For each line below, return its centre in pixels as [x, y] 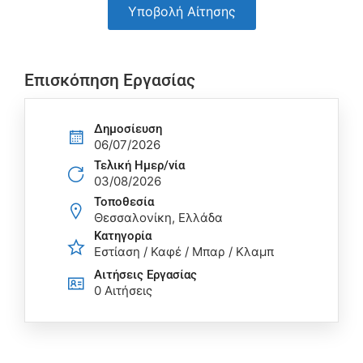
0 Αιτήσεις [123, 290]
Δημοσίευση [128, 128]
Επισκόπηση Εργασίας [110, 81]
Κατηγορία [123, 236]
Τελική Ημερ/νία [139, 165]
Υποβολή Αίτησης [181, 12]
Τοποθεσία [124, 201]
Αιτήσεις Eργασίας [145, 274]
